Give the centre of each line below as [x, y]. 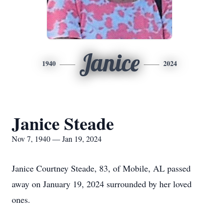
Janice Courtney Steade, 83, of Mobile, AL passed [101, 168]
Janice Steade [63, 123]
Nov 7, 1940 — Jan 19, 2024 [57, 139]
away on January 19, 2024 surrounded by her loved [102, 184]
